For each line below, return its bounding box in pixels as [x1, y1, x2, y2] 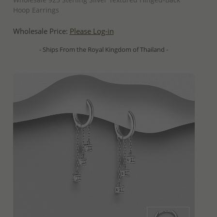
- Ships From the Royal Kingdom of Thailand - [39, 45, 168, 54]
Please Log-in [69, 26, 114, 36]
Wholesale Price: [13, 26, 70, 36]
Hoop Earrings [13, 5, 59, 15]
